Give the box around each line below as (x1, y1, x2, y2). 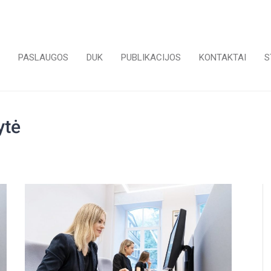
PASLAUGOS (18, 51, 68, 63)
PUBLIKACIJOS (121, 51, 181, 63)
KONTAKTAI (199, 51, 246, 63)
